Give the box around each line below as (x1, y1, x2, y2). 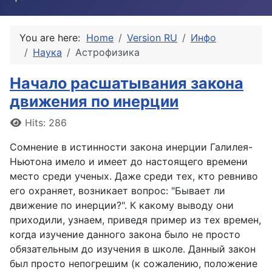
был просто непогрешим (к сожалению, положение (10, 257, 257, 270)
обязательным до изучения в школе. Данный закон (10, 243, 256, 255)
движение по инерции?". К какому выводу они (10, 199, 234, 211)
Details (9, 116, 42, 128)
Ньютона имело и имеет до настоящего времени (10, 155, 248, 168)
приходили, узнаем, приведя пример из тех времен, (10, 214, 261, 226)
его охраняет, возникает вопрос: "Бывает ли (10, 185, 225, 197)
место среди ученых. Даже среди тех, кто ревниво (10, 170, 258, 182)
